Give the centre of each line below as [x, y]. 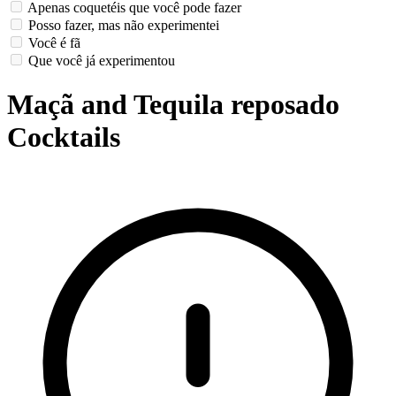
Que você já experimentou [102, 61]
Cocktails [64, 137]
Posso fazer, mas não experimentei [124, 26]
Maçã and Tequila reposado [173, 104]
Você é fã [54, 43]
